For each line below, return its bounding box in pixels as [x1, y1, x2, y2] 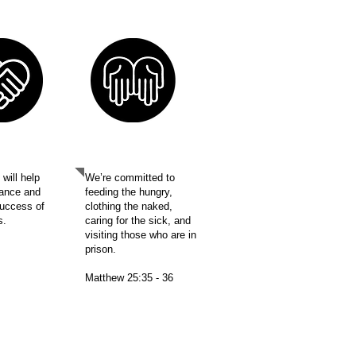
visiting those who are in [85, 229, 196, 241]
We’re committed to [85, 172, 175, 184]
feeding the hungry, [85, 186, 172, 198]
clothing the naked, [85, 200, 172, 212]
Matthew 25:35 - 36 [85, 272, 173, 284]
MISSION [97, 153, 169, 172]
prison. [85, 243, 119, 255]
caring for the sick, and [85, 215, 191, 226]
